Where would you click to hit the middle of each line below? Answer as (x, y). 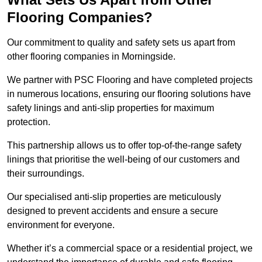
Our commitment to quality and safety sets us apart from (121, 43)
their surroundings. (47, 174)
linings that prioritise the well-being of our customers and (123, 160)
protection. (29, 122)
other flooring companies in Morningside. (91, 57)
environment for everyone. (62, 225)
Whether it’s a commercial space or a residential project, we (130, 249)
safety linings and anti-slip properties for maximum (111, 108)
